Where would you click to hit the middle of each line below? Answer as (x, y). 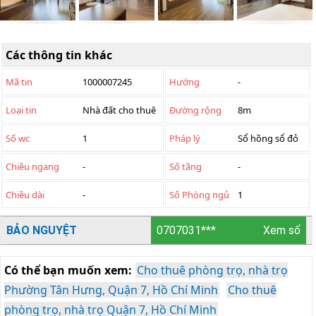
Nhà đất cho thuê (119, 110)
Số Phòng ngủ (199, 195)
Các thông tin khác (59, 55)
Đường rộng (195, 110)
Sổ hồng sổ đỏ (268, 138)
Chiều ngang (32, 166)
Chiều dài (25, 195)
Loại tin (21, 110)
